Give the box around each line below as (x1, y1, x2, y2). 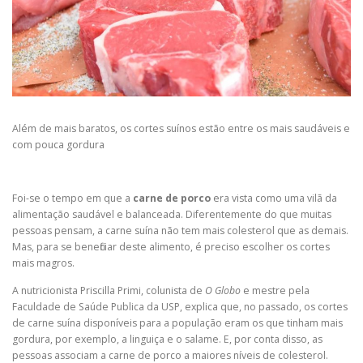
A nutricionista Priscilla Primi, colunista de (12, 283, 205, 297)
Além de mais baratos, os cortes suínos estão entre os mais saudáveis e (12, 122, 350, 136)
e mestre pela (241, 283, 310, 297)
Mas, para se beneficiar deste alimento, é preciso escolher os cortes (12, 240, 330, 254)
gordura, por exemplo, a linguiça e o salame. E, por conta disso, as (12, 331, 322, 346)
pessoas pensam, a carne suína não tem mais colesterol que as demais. (12, 224, 348, 238)
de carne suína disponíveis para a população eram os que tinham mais (12, 315, 343, 330)
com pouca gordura (12, 138, 105, 152)
